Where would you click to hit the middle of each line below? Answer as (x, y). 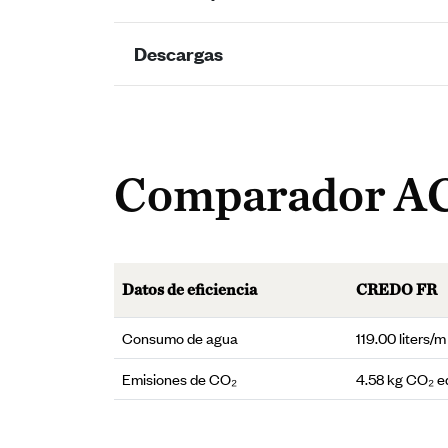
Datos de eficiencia (189, 289)
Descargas (178, 53)
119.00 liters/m (401, 337)
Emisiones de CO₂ (179, 378)
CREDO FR (396, 289)
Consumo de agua (180, 337)
